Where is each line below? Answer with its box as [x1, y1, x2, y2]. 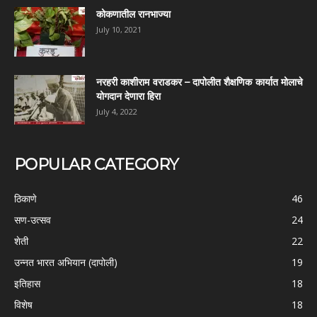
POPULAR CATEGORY [14, 154, 179, 174]
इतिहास [14, 276, 40, 290]
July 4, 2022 [96, 105, 137, 117]
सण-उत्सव [14, 212, 51, 226]
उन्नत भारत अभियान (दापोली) [14, 255, 117, 269]
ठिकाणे [14, 191, 37, 205]
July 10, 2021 [96, 23, 142, 35]
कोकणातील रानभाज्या [96, 7, 171, 21]
